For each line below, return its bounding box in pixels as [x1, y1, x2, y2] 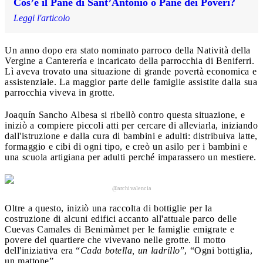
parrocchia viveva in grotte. [5, 87, 115, 98]
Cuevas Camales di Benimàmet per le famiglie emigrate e [5, 224, 234, 235]
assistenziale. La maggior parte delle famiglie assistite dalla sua [5, 77, 257, 87]
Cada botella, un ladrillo [80, 245, 180, 256]
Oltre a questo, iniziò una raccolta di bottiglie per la [5, 203, 212, 214]
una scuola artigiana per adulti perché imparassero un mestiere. [5, 152, 257, 163]
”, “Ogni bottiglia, [180, 245, 252, 256]
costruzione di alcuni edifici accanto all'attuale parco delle [5, 214, 237, 224]
